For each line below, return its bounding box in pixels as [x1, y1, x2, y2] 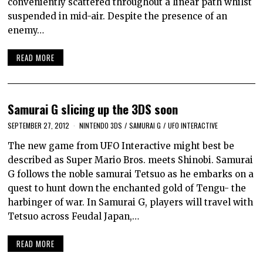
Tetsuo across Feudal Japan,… [8, 211, 140, 222]
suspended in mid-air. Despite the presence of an [8, 11, 228, 22]
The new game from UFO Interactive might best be [8, 140, 235, 152]
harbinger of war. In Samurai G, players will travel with [8, 197, 254, 208]
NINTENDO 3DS [79, 120, 123, 131]
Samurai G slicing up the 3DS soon [8, 99, 178, 118]
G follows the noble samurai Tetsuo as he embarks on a [8, 168, 254, 180]
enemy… [8, 25, 45, 36]
